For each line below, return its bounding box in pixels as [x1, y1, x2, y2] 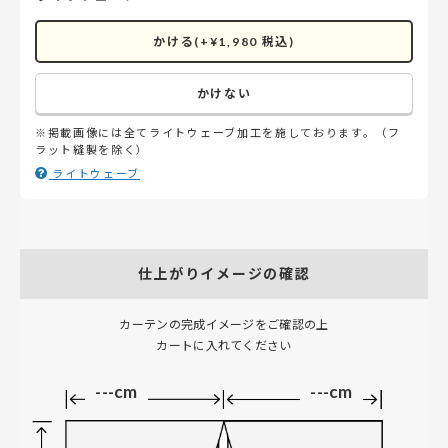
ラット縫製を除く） [35, 142, 150, 156]
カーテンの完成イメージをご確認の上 [119, 316, 329, 332]
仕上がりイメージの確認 [137, 265, 311, 283]
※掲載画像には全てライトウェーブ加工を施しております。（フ [35, 125, 401, 139]
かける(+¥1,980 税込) [153, 33, 295, 49]
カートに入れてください [156, 337, 292, 353]
